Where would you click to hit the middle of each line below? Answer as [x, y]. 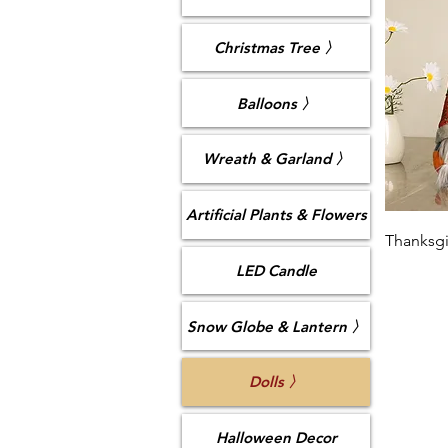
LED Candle [276, 270]
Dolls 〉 [276, 382]
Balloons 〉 [276, 103]
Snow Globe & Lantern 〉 [276, 326]
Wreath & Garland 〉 [276, 159]
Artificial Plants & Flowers [276, 215]
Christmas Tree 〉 [276, 47]
